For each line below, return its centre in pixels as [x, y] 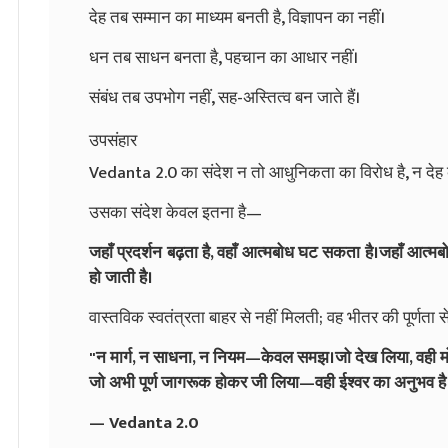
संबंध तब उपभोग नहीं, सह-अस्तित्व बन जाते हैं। [224, 97]
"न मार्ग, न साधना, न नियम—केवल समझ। [212, 357]
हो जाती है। [121, 277]
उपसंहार [113, 140]
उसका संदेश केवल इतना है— [175, 212]
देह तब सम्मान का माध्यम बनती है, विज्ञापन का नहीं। [237, 17]
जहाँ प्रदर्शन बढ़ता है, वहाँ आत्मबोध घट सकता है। [234, 252]
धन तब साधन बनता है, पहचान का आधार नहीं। [223, 57]
